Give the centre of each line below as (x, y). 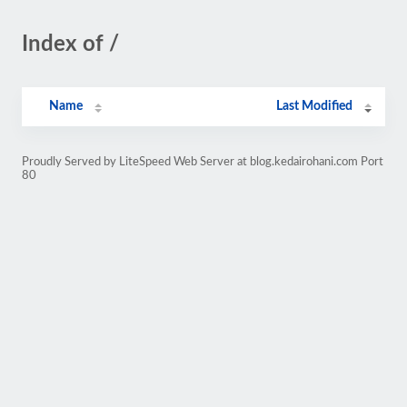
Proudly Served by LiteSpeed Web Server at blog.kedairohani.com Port (203, 162)
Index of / (70, 45)
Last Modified (315, 106)
